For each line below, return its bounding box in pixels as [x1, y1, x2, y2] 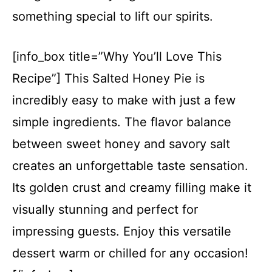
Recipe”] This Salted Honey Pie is [12, 71, 205, 86]
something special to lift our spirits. [12, 9, 213, 24]
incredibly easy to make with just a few [12, 93, 236, 107]
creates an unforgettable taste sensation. [12, 158, 248, 173]
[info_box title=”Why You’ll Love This [12, 49, 222, 64]
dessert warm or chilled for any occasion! [12, 246, 248, 260]
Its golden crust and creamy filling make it [12, 180, 251, 195]
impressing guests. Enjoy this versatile [12, 224, 231, 239]
